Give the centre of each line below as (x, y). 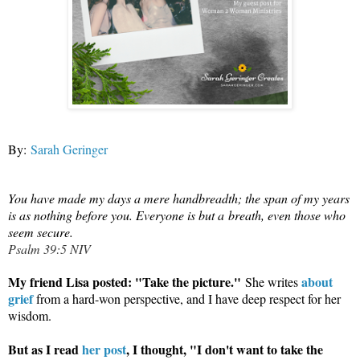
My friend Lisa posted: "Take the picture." (127, 282)
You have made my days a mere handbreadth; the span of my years (179, 198)
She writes (273, 282)
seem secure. (41, 232)
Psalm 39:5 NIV (49, 249)
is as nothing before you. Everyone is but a (118, 215)
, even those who (303, 215)
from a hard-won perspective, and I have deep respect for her (187, 299)
